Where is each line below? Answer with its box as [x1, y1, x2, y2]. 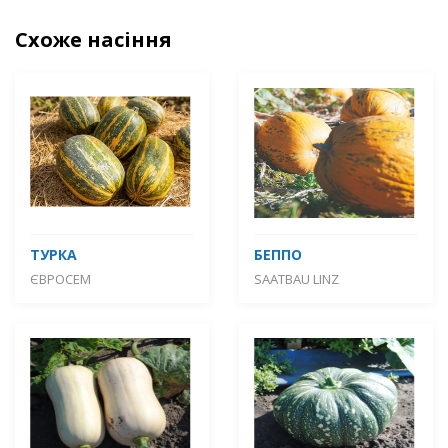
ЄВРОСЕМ [30, 269, 91, 288]
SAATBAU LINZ [254, 269, 339, 288]
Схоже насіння [15, 25, 172, 53]
